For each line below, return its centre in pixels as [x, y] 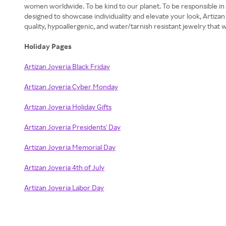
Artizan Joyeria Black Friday [67, 66]
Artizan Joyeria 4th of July [64, 167]
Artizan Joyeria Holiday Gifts [68, 107]
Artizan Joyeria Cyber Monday [71, 87]
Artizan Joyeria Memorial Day [70, 147]
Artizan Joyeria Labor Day [64, 187]
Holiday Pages [49, 46]
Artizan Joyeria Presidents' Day [72, 127]
